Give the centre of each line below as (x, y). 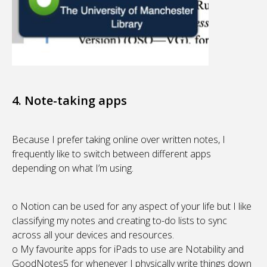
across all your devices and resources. (93, 235)
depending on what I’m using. (73, 168)
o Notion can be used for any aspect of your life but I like (132, 206)
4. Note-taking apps (69, 100)
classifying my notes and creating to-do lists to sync (119, 220)
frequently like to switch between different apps (111, 153)
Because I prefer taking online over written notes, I (119, 139)
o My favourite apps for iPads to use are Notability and (128, 249)
